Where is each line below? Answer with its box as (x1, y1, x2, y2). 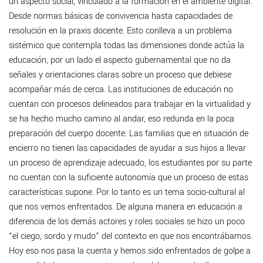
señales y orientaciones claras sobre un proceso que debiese (9, 69, 231, 82)
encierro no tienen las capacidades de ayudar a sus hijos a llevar (9, 142, 246, 155)
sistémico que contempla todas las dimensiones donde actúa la (9, 39, 244, 52)
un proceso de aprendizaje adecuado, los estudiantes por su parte (9, 157, 252, 170)
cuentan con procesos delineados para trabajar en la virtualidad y (9, 98, 251, 111)
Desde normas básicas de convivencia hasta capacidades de (9, 10, 232, 23)
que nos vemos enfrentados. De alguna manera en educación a (9, 201, 242, 214)
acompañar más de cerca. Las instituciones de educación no (9, 83, 233, 96)
